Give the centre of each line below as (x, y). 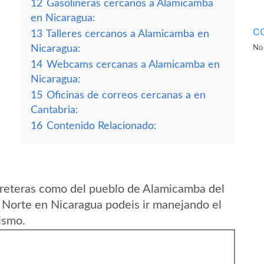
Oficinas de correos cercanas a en (126, 95)
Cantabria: (55, 110)
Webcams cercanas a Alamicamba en (133, 65)
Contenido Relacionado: (102, 126)
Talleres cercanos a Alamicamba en (128, 34)
